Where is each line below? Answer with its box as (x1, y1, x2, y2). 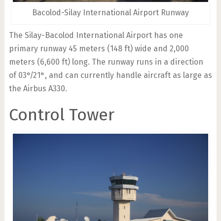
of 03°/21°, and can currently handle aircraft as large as (8, 70, 212, 80)
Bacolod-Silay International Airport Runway (32, 7, 189, 17)
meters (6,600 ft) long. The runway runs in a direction (8, 57, 203, 67)
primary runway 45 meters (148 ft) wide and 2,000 (8, 43, 189, 53)
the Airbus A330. (8, 83, 67, 93)
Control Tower (8, 104, 114, 125)
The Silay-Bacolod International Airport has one (8, 30, 183, 40)
